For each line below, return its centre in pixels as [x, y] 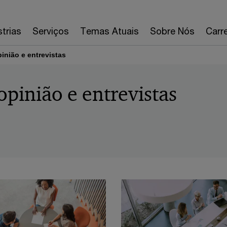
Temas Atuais [109, 31]
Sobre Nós [172, 31]
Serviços [50, 31]
